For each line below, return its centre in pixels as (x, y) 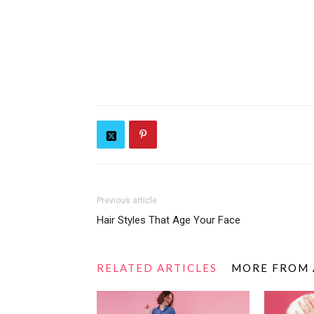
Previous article (127, 200)
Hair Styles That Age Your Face (169, 220)
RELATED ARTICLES (157, 268)
